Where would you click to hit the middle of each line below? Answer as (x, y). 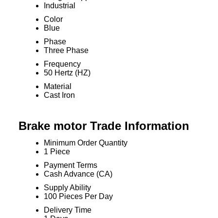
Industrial (59, 6)
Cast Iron (59, 95)
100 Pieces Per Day (78, 196)
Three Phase (66, 50)
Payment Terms (70, 165)
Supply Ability (67, 188)
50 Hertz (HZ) (67, 73)
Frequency (62, 64)
